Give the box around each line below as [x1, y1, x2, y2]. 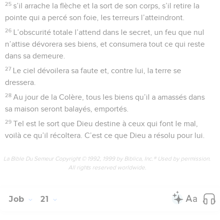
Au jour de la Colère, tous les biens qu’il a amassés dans [13, 93, 205, 101]
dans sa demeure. [5, 52, 65, 60]
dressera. [5, 78, 36, 86]
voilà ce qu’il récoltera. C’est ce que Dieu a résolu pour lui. [5, 131, 205, 139]
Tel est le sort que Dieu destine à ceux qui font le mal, [13, 119, 198, 128]
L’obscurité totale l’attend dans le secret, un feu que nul [13, 28, 205, 36]
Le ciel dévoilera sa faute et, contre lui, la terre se [13, 66, 182, 75]
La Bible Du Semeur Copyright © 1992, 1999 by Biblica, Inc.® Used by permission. [3, 155, 211, 162]
